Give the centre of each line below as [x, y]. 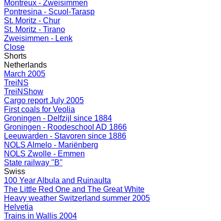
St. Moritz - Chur [32, 20]
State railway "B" [33, 163]
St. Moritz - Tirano [35, 29]
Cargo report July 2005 [44, 100]
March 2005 [25, 74]
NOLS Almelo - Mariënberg [51, 145]
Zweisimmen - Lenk [38, 38]
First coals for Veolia [39, 109]
